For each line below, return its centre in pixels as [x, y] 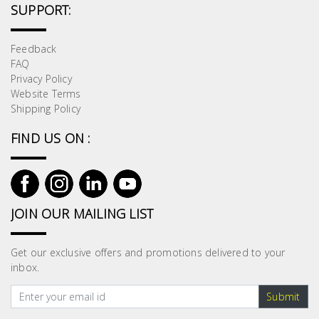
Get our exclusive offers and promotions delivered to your [148, 252]
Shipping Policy [46, 108]
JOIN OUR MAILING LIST [82, 213]
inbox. [25, 267]
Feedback [34, 48]
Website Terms [46, 93]
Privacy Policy [41, 78]
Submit [283, 296]
